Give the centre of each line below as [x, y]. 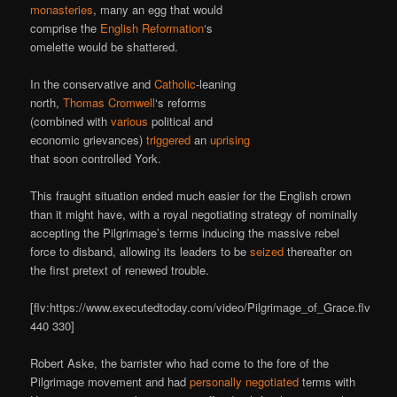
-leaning [216, 84]
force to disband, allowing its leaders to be [140, 252]
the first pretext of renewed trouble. [120, 270]
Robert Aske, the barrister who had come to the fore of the [180, 363]
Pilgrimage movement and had [110, 382]
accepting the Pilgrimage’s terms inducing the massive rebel [185, 233]
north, [47, 103]
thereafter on [318, 252]
